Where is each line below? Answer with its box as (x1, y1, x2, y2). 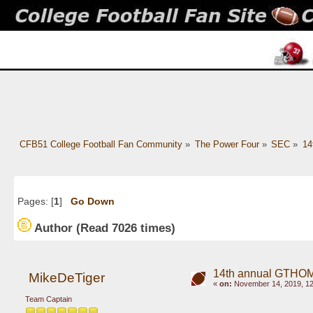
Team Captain (25, 295, 72, 304)
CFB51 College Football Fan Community (19, 139, 182, 150)
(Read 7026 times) (73, 221, 175, 235)
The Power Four (194, 139, 259, 150)
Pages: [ (17, 196, 54, 208)
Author (34, 221, 73, 235)
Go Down (71, 196, 115, 208)
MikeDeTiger (28, 270, 105, 285)
